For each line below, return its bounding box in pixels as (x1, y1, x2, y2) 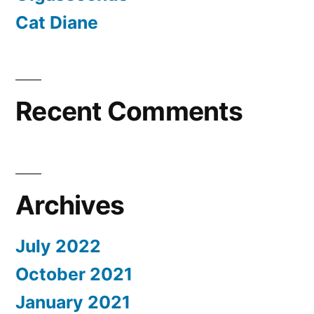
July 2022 (15, 235, 101, 257)
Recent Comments (15, 95, 243, 128)
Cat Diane (15, 12, 98, 34)
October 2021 (15, 264, 132, 285)
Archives (15, 189, 125, 221)
